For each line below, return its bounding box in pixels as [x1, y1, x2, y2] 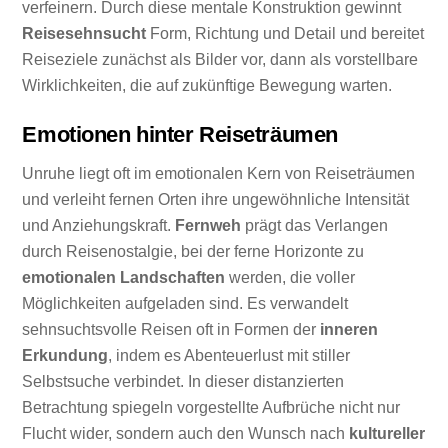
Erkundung [22, 346, 109, 364]
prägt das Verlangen [241, 216, 389, 234]
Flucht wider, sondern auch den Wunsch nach [22, 424, 350, 442]
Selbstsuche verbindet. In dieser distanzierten [22, 372, 345, 390]
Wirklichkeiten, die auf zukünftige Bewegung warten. [22, 76, 393, 94]
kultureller [349, 424, 426, 442]
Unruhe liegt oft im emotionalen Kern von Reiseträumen [22, 164, 416, 182]
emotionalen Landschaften [22, 268, 226, 286]
